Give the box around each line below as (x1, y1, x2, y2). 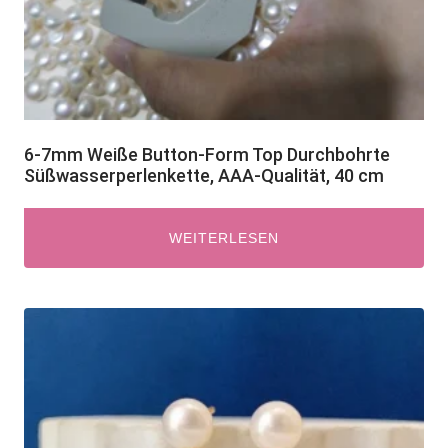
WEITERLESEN (169, 230, 279, 246)
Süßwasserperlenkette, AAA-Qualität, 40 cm (24, 165, 384, 186)
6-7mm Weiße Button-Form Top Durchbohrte (24, 144, 390, 165)
